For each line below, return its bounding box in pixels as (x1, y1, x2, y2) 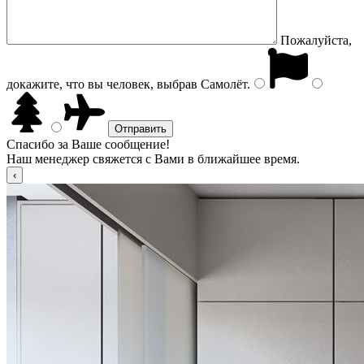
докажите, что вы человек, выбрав (6, 77, 197, 91)
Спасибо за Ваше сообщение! (6, 137, 170, 151)
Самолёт (197, 77, 247, 91)
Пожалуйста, (280, 33, 352, 47)
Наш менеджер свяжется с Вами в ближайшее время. (6, 152, 300, 166)
